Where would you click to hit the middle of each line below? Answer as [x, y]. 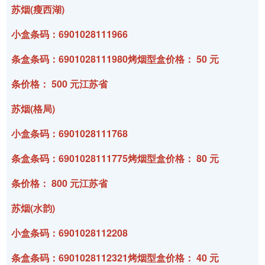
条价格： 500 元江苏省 [60, 83]
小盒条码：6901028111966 [70, 34]
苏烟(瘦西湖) [38, 9]
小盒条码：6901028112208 [70, 232]
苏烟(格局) [33, 108]
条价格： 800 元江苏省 [60, 183]
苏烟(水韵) [33, 208]
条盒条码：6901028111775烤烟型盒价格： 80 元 [115, 158]
